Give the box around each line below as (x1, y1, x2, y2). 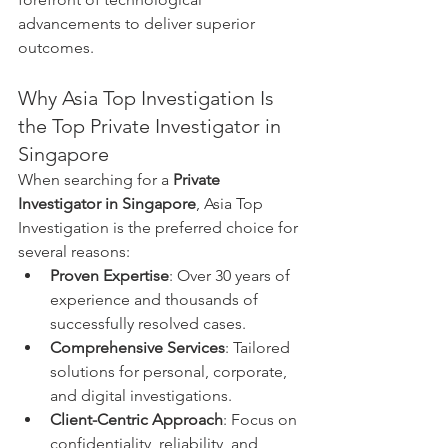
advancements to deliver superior (18, 13, 259, 33)
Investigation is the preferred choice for (18, 217, 302, 237)
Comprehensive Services (50, 337, 225, 357)
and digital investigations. (50, 385, 232, 405)
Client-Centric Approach (50, 409, 223, 429)
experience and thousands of (50, 289, 262, 309)
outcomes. (18, 37, 94, 57)
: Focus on (223, 409, 301, 429)
